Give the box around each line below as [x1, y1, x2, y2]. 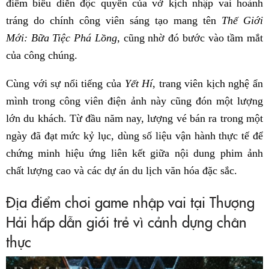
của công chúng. [6, 49, 77, 62]
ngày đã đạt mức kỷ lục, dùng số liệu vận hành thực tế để [6, 130, 263, 142]
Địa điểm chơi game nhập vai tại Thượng [6, 192, 255, 212]
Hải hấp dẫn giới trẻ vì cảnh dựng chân [6, 211, 247, 232]
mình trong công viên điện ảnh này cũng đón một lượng [6, 95, 263, 107]
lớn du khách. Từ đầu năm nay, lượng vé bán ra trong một [6, 112, 263, 125]
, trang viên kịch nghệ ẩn [153, 77, 264, 90]
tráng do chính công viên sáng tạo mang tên [6, 14, 222, 27]
